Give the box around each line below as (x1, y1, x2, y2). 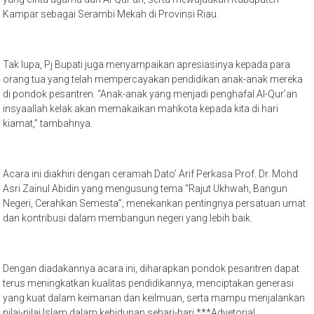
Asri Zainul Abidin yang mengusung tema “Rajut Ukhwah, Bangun (3, 183, 288, 194)
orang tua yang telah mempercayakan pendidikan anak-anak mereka (3, 74, 303, 85)
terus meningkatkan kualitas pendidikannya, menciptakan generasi (3, 278, 294, 289)
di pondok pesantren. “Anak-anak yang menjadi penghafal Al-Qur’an (3, 88, 298, 100)
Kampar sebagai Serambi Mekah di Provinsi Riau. (3, 8, 219, 20)
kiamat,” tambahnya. (3, 118, 93, 129)
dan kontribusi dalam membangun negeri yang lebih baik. (3, 212, 253, 224)
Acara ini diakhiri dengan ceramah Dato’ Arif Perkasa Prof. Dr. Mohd (3, 168, 299, 179)
